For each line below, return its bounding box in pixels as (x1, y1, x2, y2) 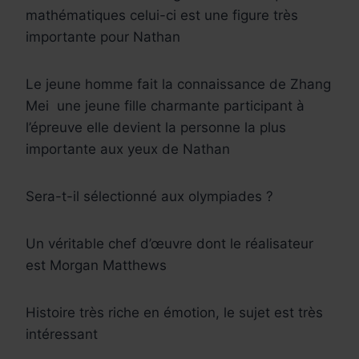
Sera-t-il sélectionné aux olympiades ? (26, 188, 273, 204)
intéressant (26, 325, 98, 342)
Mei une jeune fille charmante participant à (26, 97, 305, 114)
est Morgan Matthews (26, 256, 167, 273)
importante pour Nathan (26, 28, 180, 45)
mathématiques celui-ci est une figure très (26, 6, 298, 23)
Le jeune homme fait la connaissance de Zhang (26, 75, 331, 92)
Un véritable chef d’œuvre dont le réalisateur (26, 235, 313, 252)
